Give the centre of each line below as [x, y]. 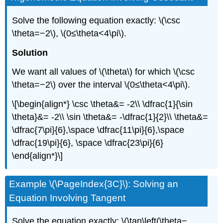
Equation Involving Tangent [67, 198]
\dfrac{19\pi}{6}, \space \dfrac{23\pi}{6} [88, 143]
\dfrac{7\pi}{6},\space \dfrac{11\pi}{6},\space [98, 130]
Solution [30, 53]
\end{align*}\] [38, 156]
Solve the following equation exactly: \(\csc [96, 20]
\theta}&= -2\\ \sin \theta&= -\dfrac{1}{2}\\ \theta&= [110, 117]
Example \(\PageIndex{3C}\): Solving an [94, 184]
